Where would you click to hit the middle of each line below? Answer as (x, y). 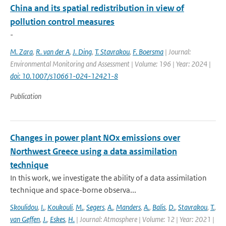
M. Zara (21, 52)
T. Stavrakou (112, 52)
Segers (95, 207)
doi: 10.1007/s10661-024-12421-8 (64, 76)
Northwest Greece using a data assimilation (94, 151)
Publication (26, 96)
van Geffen (25, 219)
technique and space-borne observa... (73, 190)
